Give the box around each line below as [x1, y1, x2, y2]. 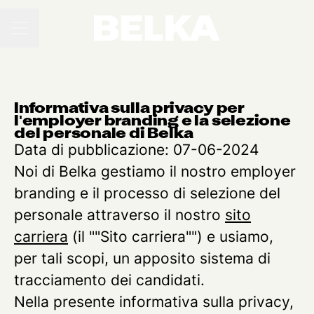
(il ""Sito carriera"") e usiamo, [68, 228, 273, 245]
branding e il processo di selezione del [14, 184, 280, 202]
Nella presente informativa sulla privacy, [14, 293, 294, 310]
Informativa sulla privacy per [14, 98, 245, 116]
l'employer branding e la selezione [14, 111, 291, 128]
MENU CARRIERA [11, 28, 96, 41]
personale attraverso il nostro [14, 206, 225, 224]
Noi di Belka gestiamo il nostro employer [14, 163, 296, 180]
